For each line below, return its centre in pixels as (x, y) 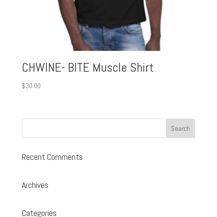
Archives (35, 185)
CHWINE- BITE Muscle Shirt (87, 68)
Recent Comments (52, 156)
